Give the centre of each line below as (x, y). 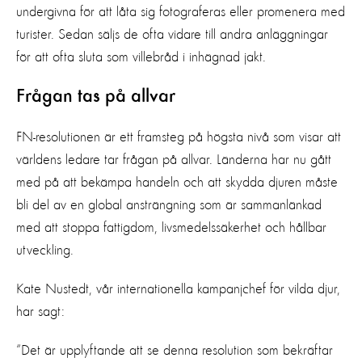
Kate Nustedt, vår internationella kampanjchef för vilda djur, (178, 289)
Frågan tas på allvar (96, 97)
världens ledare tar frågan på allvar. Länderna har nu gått (174, 160)
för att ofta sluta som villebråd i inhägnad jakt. (141, 57)
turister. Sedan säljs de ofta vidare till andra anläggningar (172, 34)
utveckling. (45, 250)
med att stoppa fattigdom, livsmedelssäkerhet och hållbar (171, 227)
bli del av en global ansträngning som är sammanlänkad (169, 205)
